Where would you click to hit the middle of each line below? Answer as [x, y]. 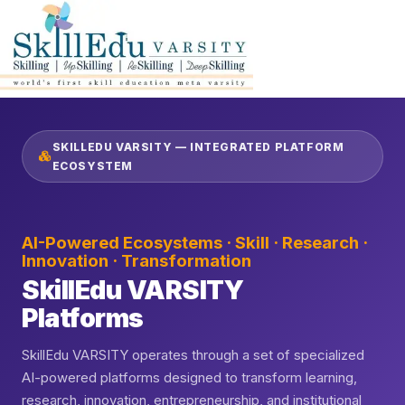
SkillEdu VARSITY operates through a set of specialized [193, 356]
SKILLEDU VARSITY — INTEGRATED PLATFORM [198, 147]
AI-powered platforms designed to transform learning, [189, 378]
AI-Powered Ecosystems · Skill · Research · [195, 243]
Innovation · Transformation [137, 261]
